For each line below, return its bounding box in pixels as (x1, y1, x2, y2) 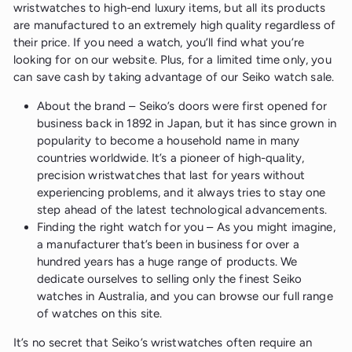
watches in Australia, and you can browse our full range (37, 289, 333, 304)
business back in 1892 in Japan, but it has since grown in (37, 116, 336, 131)
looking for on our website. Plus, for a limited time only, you (13, 53, 332, 68)
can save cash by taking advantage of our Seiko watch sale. (13, 70, 335, 85)
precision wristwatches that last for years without (37, 168, 306, 183)
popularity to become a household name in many (37, 134, 300, 148)
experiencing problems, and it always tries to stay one (37, 185, 326, 200)
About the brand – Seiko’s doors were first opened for (37, 99, 328, 114)
